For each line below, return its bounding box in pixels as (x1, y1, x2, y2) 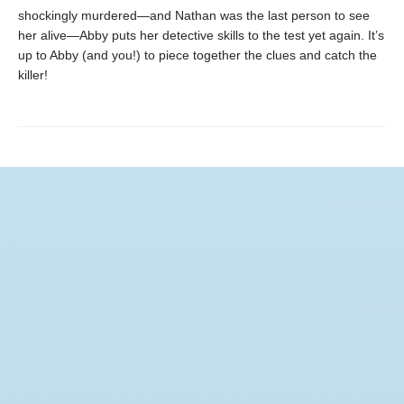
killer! (18, 68, 48, 82)
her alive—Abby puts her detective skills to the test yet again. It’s (18, 28, 384, 42)
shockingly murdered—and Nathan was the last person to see (18, 8, 370, 23)
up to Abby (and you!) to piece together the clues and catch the (18, 48, 377, 62)
